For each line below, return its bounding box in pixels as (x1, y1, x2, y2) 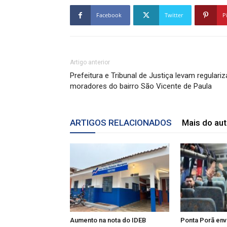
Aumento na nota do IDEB (70, 216, 146, 224)
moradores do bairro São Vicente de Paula (70, 82, 212, 91)
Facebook (96, 11, 122, 19)
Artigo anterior (70, 59, 110, 66)
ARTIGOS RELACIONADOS (70, 118, 172, 128)
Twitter (165, 11, 183, 19)
